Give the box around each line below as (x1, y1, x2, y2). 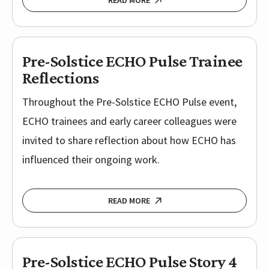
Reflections (22, 68, 99, 88)
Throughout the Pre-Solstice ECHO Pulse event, (22, 95, 237, 109)
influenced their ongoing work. (22, 153, 160, 167)
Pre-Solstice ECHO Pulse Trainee (22, 52, 243, 71)
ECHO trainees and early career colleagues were (22, 114, 237, 128)
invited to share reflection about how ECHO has (22, 133, 236, 148)
